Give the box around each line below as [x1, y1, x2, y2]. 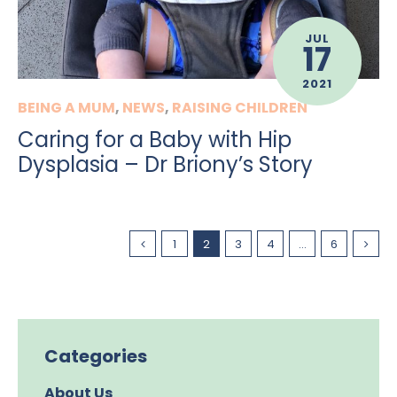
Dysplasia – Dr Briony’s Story [18, 149, 313, 179]
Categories [44, 343, 147, 369]
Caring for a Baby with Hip [18, 124, 292, 154]
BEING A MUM [18, 97, 115, 118]
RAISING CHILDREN [172, 97, 307, 118]
